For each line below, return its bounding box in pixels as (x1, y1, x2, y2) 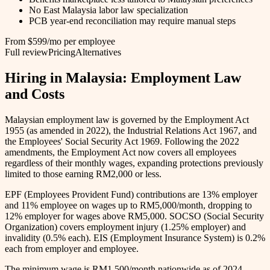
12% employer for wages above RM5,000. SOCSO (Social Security (5, 210, 264, 221)
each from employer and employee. (5, 243, 139, 254)
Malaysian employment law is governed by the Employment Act (5, 114, 249, 125)
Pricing (48, 47, 75, 58)
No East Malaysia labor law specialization (29, 5, 188, 16)
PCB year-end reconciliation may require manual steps (29, 16, 236, 27)
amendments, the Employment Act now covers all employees (5, 146, 236, 157)
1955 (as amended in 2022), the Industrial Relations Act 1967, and (5, 125, 257, 136)
